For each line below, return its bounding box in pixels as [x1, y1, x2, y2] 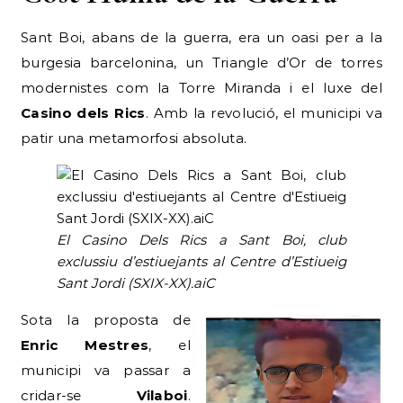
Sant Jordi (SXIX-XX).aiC [57, 273, 215, 291]
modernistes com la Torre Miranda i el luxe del [21, 78, 382, 96]
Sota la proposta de [21, 310, 191, 328]
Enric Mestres [21, 336, 149, 354]
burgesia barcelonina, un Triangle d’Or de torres [21, 53, 382, 71]
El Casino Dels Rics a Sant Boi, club [57, 230, 346, 248]
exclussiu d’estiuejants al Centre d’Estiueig [57, 252, 346, 270]
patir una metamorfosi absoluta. [21, 129, 247, 147]
